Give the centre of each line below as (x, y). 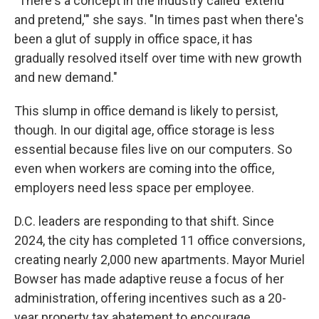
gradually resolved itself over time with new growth (158, 58)
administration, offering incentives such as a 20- (150, 298)
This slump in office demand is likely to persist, (146, 111)
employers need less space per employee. (134, 188)
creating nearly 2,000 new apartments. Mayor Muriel (159, 260)
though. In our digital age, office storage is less (145, 130)
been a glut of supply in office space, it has (134, 39)
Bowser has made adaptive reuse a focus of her (149, 279)
